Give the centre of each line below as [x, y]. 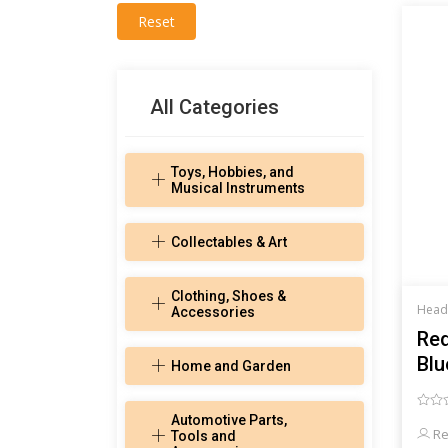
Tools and [203, 436]
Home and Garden [231, 366]
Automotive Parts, [229, 420]
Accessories [213, 312]
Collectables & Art [229, 242]
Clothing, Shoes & [228, 296]
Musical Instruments [238, 188]
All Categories [214, 107]
